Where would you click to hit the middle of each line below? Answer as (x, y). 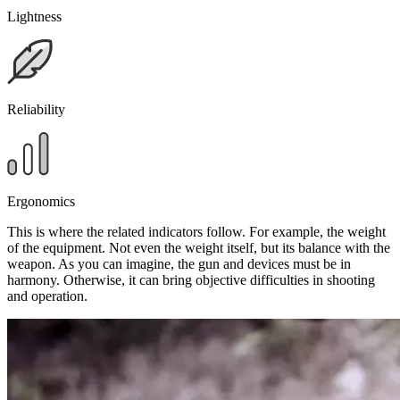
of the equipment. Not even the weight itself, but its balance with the (199, 247)
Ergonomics (41, 201)
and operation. (47, 296)
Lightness (34, 16)
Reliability (36, 109)
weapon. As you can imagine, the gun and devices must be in (179, 263)
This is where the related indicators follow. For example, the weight (196, 231)
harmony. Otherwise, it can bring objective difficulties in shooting (191, 279)
